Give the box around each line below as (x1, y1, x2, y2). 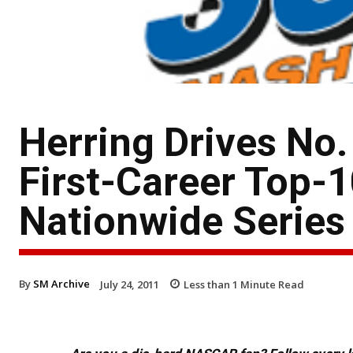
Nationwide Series (19, 198, 345, 244)
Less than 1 (184, 277, 238, 292)
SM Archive (33, 276, 90, 291)
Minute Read (238, 277, 304, 292)
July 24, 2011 (100, 277, 159, 292)
